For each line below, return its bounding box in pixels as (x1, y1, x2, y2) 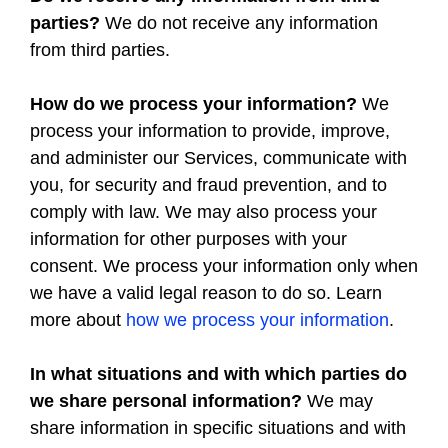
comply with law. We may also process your (30, 202, 377, 222)
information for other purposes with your (30, 229, 347, 249)
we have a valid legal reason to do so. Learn (30, 283, 382, 303)
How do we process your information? (30, 94, 357, 114)
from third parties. (30, 40, 170, 60)
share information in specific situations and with (30, 418, 406, 438)
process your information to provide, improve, (30, 121, 390, 141)
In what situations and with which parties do (30, 364, 407, 384)
